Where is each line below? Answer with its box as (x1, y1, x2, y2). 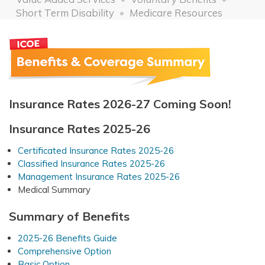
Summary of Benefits (9, 208, 130, 224)
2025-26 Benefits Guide (18, 232, 117, 244)
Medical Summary (18, 183, 91, 195)
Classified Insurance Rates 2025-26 (18, 157, 165, 169)
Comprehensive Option (18, 245, 111, 257)
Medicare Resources (129, 6, 222, 19)
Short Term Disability (15, 6, 114, 19)
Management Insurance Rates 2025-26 (18, 170, 180, 182)
